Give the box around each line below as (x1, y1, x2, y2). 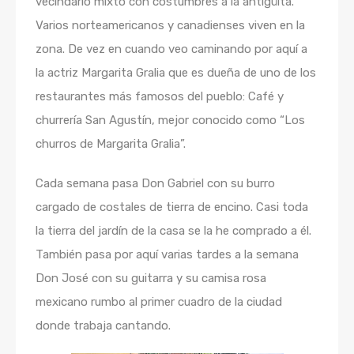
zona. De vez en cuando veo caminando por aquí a (36, 42, 307, 57)
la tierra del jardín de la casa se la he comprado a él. (36, 224, 311, 239)
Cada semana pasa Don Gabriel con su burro (36, 176, 275, 191)
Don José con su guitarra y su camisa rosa (36, 271, 266, 286)
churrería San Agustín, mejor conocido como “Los (36, 113, 305, 128)
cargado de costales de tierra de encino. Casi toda (36, 200, 308, 215)
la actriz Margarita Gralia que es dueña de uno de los (36, 66, 316, 81)
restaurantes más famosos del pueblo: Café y (36, 89, 284, 104)
